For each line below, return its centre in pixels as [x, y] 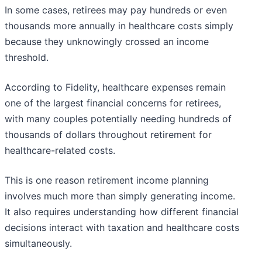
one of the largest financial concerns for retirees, [113, 103]
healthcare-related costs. [60, 151]
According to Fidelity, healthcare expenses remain [115, 87]
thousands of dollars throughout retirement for [108, 135]
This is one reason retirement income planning [107, 180]
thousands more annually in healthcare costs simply [119, 26]
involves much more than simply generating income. [120, 196]
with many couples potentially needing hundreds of [118, 119]
